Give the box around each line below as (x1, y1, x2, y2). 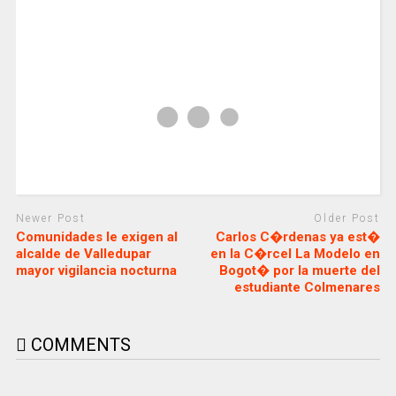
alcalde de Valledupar (15, 245, 151, 262)
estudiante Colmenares (234, 278, 381, 295)
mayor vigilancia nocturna (15, 262, 177, 278)
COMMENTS (26, 333, 131, 355)
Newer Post (15, 212, 86, 225)
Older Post (314, 212, 381, 225)
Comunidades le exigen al (15, 228, 178, 245)
